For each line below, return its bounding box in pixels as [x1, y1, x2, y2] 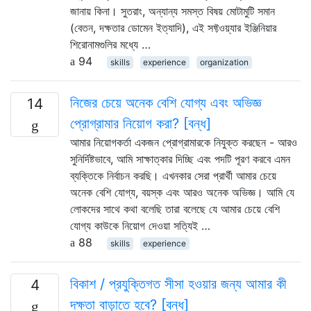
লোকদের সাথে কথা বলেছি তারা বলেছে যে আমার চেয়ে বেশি [70, 201, 280, 216]
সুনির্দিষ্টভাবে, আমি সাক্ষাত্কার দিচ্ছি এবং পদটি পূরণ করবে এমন [70, 151, 290, 166]
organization [199, 56, 249, 67]
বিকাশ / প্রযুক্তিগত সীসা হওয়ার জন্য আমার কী [70, 275, 287, 292]
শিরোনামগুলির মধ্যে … [70, 37, 151, 51]
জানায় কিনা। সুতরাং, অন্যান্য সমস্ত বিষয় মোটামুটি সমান [70, 3, 275, 18]
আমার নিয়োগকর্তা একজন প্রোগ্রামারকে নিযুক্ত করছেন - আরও [70, 135, 297, 149]
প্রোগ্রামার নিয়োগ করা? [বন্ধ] [70, 115, 211, 132]
